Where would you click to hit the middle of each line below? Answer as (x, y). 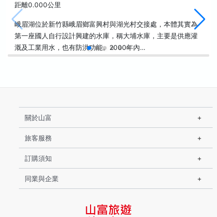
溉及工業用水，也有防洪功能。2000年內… (80, 47)
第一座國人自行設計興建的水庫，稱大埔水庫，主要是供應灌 (106, 36)
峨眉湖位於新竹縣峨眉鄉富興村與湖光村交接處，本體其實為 (106, 24)
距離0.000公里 (38, 5)
